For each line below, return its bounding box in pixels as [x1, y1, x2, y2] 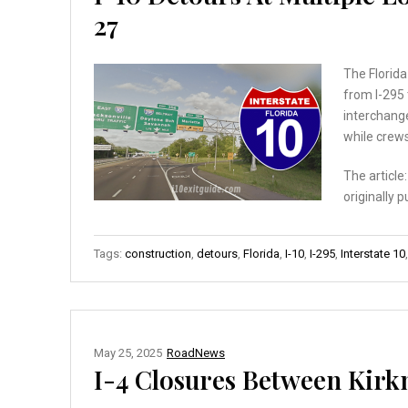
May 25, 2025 [94, 345, 162, 360]
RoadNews [167, 345, 225, 360]
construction [125, 246, 191, 260]
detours [197, 246, 238, 260]
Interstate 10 [341, 246, 405, 260]
